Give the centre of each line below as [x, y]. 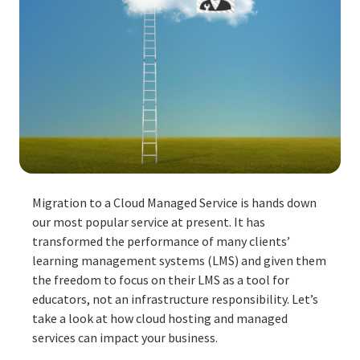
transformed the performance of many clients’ [161, 241]
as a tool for [256, 279]
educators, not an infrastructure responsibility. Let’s [175, 299]
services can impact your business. [125, 337]
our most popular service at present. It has [149, 221]
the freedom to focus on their [115, 279]
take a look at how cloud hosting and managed [160, 318]
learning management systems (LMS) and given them [179, 260]
